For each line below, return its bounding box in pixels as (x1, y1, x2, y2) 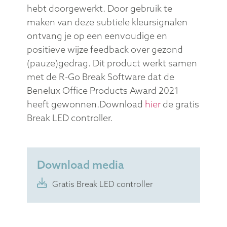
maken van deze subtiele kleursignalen (26, 16, 187, 28)
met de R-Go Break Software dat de (26, 71, 174, 83)
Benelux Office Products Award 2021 (26, 85, 179, 97)
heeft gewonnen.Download (26, 98, 145, 110)
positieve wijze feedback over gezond (26, 44, 183, 56)
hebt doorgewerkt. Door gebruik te (26, 3, 172, 15)
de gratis (160, 98, 199, 110)
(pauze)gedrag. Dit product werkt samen (26, 57, 197, 69)
